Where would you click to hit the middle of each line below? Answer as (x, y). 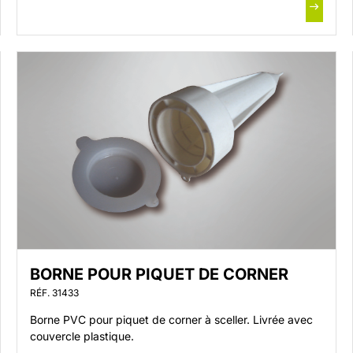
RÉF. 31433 (54, 293)
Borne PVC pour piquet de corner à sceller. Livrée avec (171, 320)
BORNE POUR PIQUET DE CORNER (159, 274)
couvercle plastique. (82, 336)
